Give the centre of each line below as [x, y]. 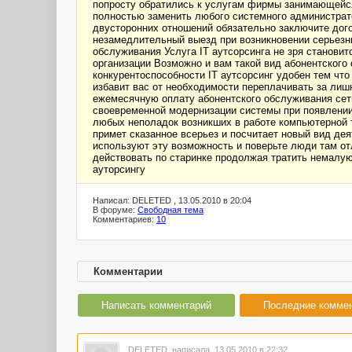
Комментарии [128, 271]
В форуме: [115, 210]
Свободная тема [170, 210]
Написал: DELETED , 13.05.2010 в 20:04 [172, 200]
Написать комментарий [156, 305]
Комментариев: [125, 219]
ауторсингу [119, 169]
